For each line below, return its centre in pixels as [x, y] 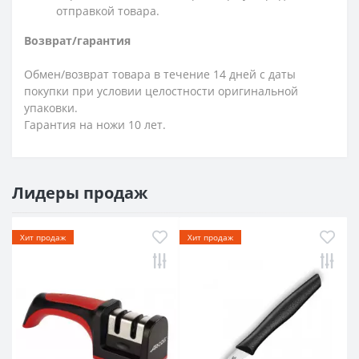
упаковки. [51, 107]
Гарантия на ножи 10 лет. [95, 124]
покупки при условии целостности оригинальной [161, 91]
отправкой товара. [108, 10]
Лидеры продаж [80, 192]
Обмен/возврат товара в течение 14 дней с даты [160, 74]
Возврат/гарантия [77, 40]
